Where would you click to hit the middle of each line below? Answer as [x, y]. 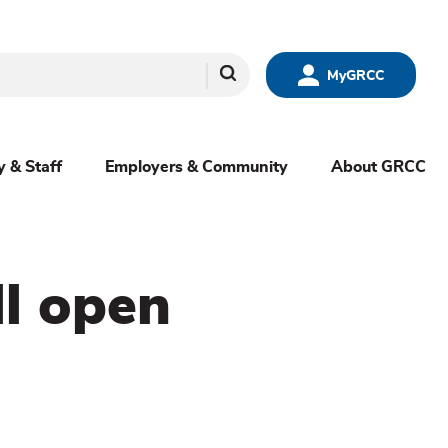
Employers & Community [197, 167]
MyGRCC [356, 76]
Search [246, 73]
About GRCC [379, 167]
